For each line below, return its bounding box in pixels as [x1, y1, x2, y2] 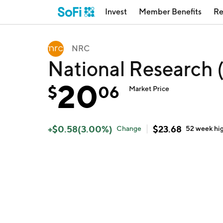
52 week [186, 124, 215, 132]
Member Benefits [139, 7, 202, 16]
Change [116, 124, 141, 132]
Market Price [129, 85, 170, 93]
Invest [105, 7, 127, 16]
